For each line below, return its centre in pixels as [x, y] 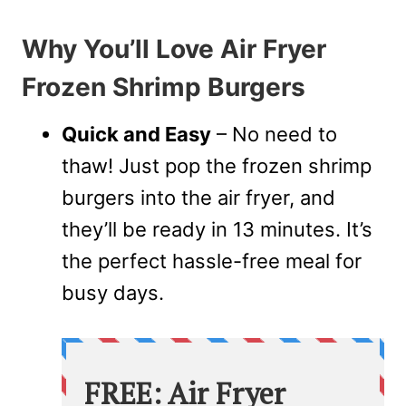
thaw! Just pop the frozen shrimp [217, 166]
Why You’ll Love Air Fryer [174, 49]
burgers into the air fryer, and [198, 198]
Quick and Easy [136, 135]
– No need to [274, 135]
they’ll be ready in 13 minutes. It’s [217, 230]
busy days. [113, 293]
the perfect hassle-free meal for [212, 261]
